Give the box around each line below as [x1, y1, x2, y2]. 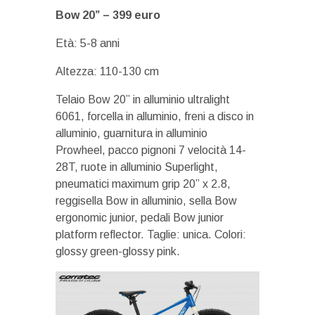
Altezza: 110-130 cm [56, 65, 159, 78]
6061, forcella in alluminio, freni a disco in [56, 110, 254, 123]
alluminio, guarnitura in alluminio [56, 127, 207, 140]
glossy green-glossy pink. [56, 245, 180, 258]
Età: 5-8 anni [56, 37, 120, 50]
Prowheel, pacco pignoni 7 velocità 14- [56, 144, 246, 157]
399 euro [112, 9, 160, 22]
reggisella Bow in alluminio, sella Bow [56, 195, 237, 207]
